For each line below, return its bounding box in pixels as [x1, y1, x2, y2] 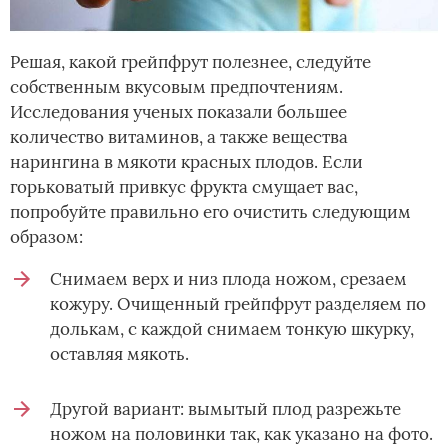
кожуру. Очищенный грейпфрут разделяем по [50, 293, 426, 316]
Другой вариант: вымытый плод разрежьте [50, 398, 401, 421]
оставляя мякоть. [50, 343, 189, 366]
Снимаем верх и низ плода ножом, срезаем [50, 268, 407, 291]
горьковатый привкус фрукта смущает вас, [10, 176, 358, 199]
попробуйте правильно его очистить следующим [10, 201, 411, 224]
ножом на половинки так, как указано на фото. [50, 423, 433, 446]
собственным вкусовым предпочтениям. [10, 76, 343, 99]
